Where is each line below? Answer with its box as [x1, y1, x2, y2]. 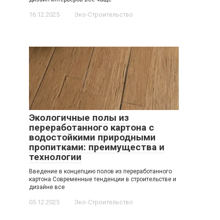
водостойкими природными [29, 132, 156, 143]
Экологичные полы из [29, 112, 129, 124]
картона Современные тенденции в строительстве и [29, 176, 176, 183]
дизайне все [29, 184, 65, 191]
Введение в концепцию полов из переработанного [29, 168, 172, 175]
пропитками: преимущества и [29, 141, 165, 153]
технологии [29, 151, 82, 163]
